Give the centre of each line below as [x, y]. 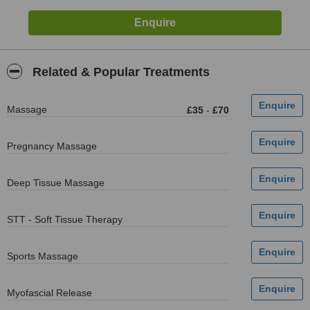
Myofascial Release [49, 293]
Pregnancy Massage [52, 146]
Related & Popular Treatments [119, 72]
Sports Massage [43, 256]
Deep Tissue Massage [56, 183]
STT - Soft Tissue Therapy [65, 219]
